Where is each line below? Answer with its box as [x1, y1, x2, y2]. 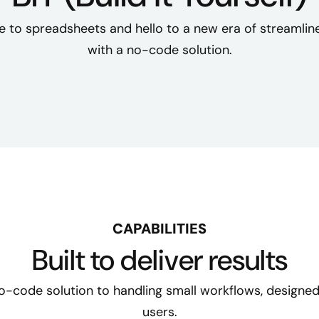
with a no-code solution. [87, 41, 232, 58]
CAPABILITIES [113, 219, 206, 238]
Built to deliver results [31, 241, 288, 278]
